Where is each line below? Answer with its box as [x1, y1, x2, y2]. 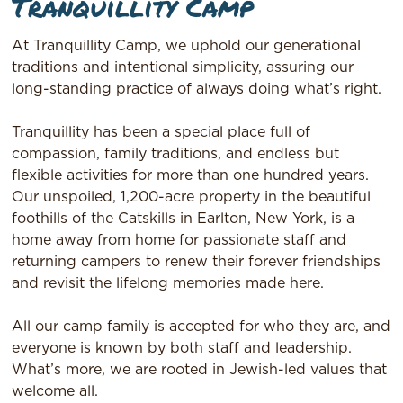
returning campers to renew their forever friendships [12, 255, 381, 270]
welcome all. [12, 384, 99, 399]
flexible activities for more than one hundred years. [12, 168, 370, 184]
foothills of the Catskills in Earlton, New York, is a [12, 211, 355, 227]
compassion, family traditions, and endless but [12, 147, 340, 162]
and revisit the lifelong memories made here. [12, 276, 325, 291]
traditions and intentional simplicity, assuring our [12, 60, 354, 76]
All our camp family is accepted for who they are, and [12, 319, 391, 335]
